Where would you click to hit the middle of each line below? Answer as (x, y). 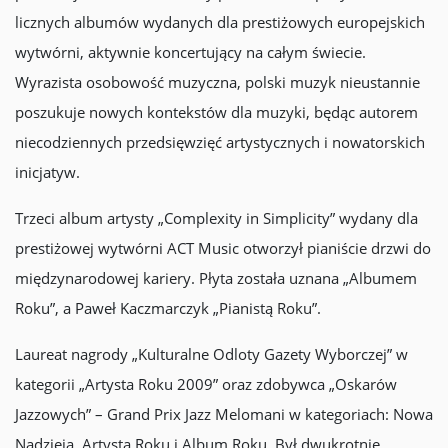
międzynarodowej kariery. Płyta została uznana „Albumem (216, 278)
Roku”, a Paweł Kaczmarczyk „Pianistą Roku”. (168, 308)
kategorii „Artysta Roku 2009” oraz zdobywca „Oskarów (206, 384)
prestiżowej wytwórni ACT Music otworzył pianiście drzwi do (223, 248)
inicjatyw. (47, 172)
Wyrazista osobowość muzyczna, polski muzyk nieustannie (217, 82)
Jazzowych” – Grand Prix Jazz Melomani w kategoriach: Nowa (224, 414)
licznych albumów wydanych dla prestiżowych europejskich (220, 22)
